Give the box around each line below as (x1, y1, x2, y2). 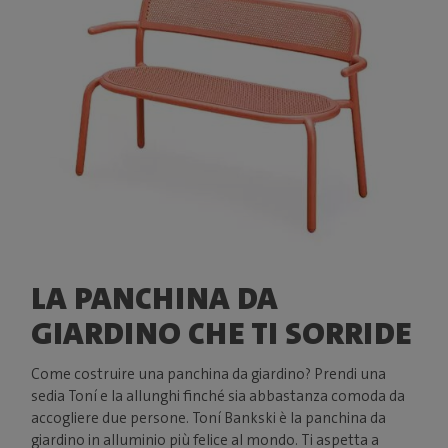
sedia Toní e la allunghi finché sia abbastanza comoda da (31, 386, 406, 407)
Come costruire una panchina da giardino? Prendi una (31, 364, 387, 385)
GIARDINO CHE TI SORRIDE (31, 313, 413, 355)
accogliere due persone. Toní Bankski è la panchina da (31, 408, 387, 429)
